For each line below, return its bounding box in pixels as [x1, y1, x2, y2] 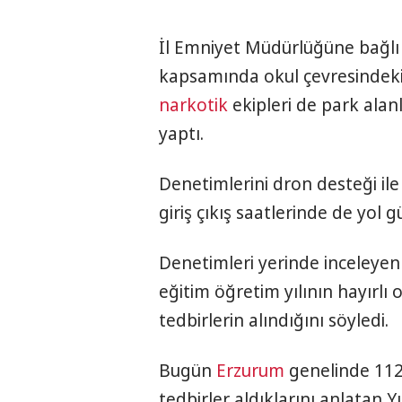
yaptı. [159, 122, 204, 146]
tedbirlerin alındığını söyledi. [159, 309, 389, 333]
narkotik [159, 93, 228, 118]
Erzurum [216, 359, 284, 383]
